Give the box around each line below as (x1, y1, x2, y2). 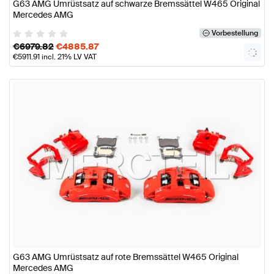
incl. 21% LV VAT (40, 52, 97, 62)
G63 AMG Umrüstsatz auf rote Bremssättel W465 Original (13, 251, 239, 262)
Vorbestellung (211, 28, 258, 39)
